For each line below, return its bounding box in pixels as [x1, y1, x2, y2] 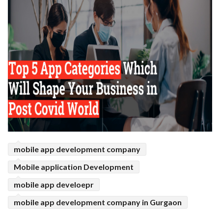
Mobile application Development [14, 162, 134, 172]
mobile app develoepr [14, 180, 94, 190]
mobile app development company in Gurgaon [14, 197, 182, 207]
